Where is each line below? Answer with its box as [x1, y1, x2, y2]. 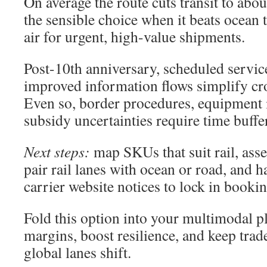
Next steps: [24, 141, 90, 162]
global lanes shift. [24, 242, 131, 262]
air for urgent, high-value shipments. [24, 26, 245, 46]
